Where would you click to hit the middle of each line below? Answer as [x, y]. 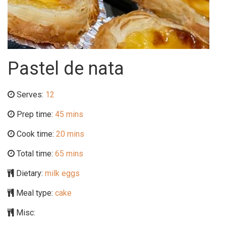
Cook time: [34, 134]
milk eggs [61, 173]
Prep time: [34, 114]
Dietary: [29, 173]
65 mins [68, 154]
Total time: [34, 154]
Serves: [30, 95]
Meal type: [34, 193]
